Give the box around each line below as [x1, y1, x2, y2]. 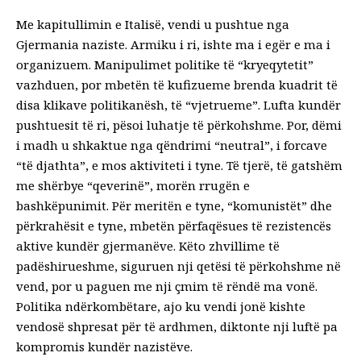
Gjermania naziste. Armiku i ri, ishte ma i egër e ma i [16, 35, 330, 52]
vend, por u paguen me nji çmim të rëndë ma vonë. [16, 277, 317, 294]
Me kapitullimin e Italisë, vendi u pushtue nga [16, 15, 289, 32]
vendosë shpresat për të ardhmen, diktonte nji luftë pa [16, 317, 338, 334]
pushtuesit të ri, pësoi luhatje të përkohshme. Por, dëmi [16, 116, 342, 133]
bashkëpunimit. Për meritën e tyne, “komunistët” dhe [16, 197, 332, 214]
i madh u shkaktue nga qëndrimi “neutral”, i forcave [16, 136, 327, 153]
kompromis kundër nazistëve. [16, 338, 193, 355]
